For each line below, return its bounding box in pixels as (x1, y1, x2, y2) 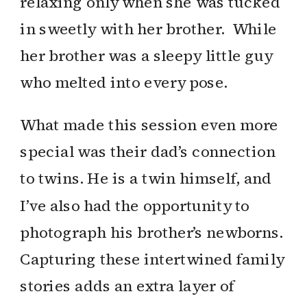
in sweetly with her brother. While (20, 18, 277, 40)
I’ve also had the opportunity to (20, 195, 250, 217)
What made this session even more (20, 114, 279, 136)
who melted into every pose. (20, 72, 228, 94)
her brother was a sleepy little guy (20, 45, 273, 66)
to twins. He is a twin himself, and (20, 168, 272, 190)
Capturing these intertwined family (20, 248, 284, 270)
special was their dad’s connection (20, 141, 275, 162)
